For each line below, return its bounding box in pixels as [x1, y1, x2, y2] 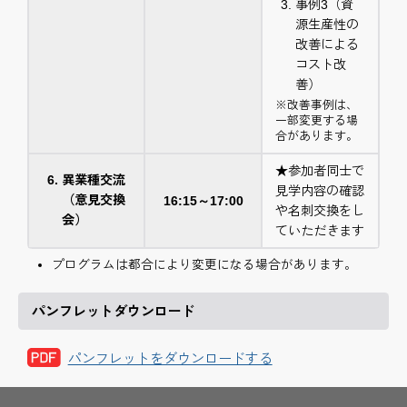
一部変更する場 [275, 114, 359, 128]
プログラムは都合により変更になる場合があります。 [52, 258, 357, 273]
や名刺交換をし [275, 203, 365, 218]
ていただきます [275, 223, 365, 238]
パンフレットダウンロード [32, 303, 195, 320]
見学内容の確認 [275, 183, 365, 198]
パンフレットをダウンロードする [67, 350, 273, 366]
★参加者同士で [275, 163, 365, 178]
